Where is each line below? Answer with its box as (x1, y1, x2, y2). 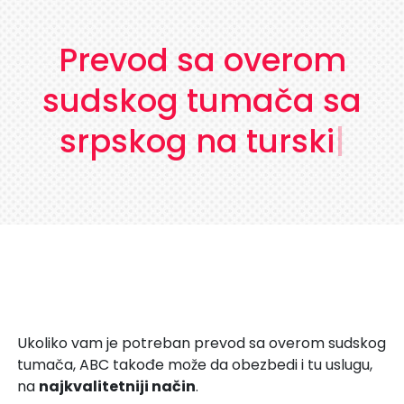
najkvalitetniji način (38, 375, 196, 397)
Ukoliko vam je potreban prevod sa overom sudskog (16, 332, 386, 353)
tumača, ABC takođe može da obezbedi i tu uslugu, (16, 353, 372, 375)
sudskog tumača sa (42, 78, 362, 123)
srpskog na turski (59, 118, 335, 163)
